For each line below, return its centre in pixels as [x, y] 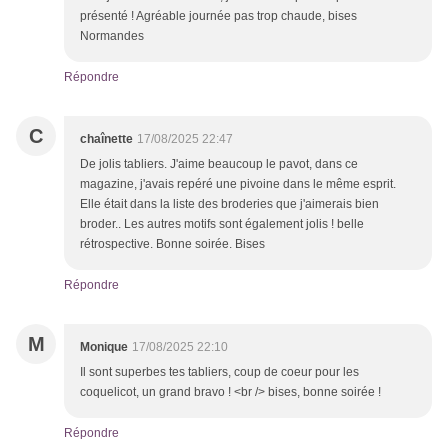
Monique [104, 347]
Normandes [112, 36]
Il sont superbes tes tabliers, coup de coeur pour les [219, 372]
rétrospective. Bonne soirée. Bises [172, 244]
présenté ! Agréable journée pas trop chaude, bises [218, 16]
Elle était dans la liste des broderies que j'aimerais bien [229, 204]
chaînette [106, 139]
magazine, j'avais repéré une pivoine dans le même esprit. [238, 184]
